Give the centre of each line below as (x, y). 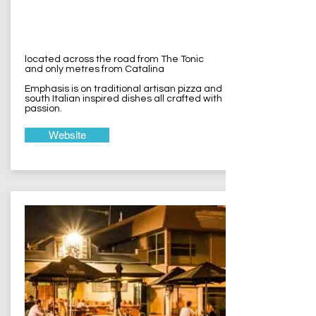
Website (67, 135)
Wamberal (62, 22)
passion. (43, 109)
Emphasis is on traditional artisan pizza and (123, 89)
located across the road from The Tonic (114, 59)
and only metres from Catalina (95, 69)
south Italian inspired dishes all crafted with (123, 99)
